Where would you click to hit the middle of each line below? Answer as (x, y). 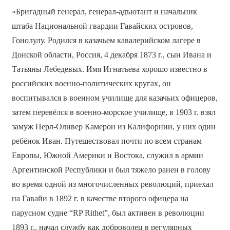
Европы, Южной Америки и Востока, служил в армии (107, 156)
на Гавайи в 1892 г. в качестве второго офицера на (100, 199)
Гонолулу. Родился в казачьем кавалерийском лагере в (106, 41)
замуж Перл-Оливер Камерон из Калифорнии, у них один (113, 127)
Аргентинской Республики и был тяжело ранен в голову (111, 170)
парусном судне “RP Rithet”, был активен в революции (108, 213)
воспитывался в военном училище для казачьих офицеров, (114, 98)
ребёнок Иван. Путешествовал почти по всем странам (107, 141)
